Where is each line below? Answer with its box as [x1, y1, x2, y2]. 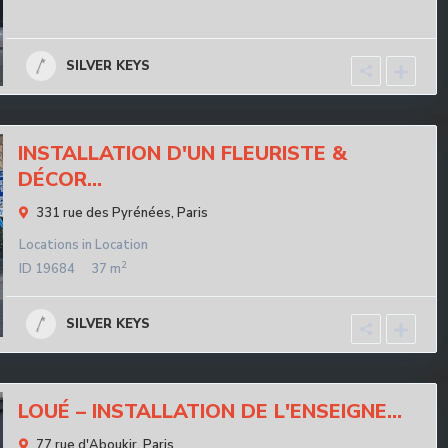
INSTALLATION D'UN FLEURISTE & [18, 140, 347, 168]
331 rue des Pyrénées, [36, 204, 177, 223]
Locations [19, 236, 79, 255]
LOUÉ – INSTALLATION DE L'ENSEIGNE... [18, 398, 402, 426]
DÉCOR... [18, 166, 102, 194]
